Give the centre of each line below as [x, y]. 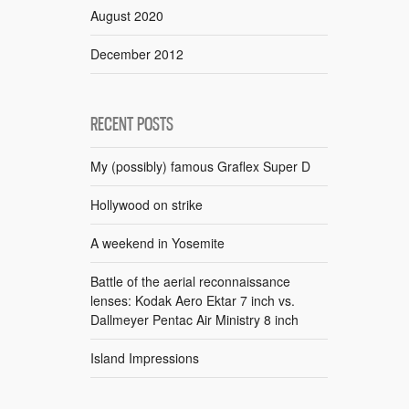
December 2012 [137, 53]
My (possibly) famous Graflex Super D [200, 166]
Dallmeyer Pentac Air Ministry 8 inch [194, 319]
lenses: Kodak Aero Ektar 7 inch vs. [193, 300]
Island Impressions [145, 357]
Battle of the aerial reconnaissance [190, 281]
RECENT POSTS [132, 124]
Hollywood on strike [147, 204]
